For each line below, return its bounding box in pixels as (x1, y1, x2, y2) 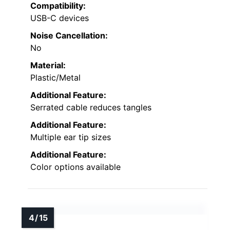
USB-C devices (30, 13, 89, 24)
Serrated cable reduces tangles (30, 102, 151, 113)
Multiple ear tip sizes (30, 132, 111, 143)
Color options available (30, 162, 121, 172)
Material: (30, 60, 66, 71)
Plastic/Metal (30, 72, 81, 83)
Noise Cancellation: (30, 30, 108, 41)
